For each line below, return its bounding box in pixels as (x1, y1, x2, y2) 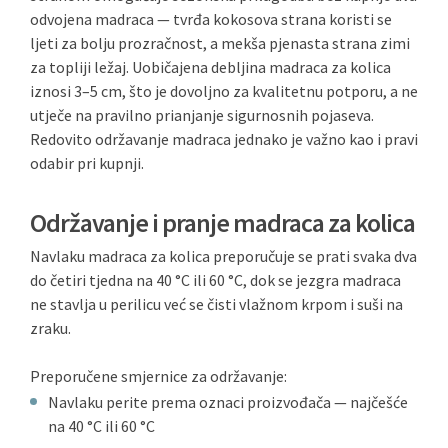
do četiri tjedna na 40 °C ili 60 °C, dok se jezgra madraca (30, 270, 401, 290)
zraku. (30, 318, 71, 338)
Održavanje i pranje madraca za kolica (30, 206, 415, 239)
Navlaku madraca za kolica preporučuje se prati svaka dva (30, 246, 417, 266)
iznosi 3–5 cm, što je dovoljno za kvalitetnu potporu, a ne (30, 81, 418, 101)
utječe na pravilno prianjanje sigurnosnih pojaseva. (30, 105, 374, 125)
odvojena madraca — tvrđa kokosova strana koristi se (30, 9, 392, 29)
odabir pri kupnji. (30, 153, 144, 173)
